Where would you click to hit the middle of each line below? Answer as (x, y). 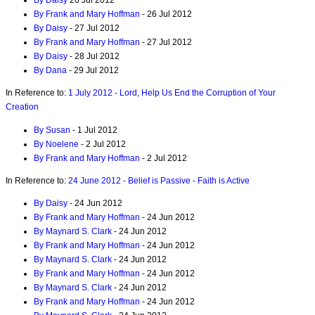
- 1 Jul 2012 (94, 130)
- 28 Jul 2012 (94, 57)
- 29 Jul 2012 (93, 71)
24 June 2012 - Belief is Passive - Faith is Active (159, 180)
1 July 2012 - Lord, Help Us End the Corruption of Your (172, 93)
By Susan (52, 130)
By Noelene (56, 144)
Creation (22, 107)
